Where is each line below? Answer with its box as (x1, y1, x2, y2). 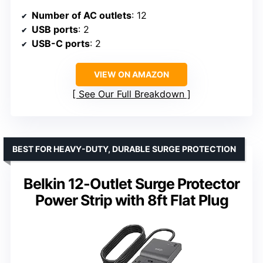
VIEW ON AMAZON (94, 69, 169, 80)
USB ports (32, 23, 78, 36)
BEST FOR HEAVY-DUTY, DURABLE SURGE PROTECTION (12, 144, 236, 154)
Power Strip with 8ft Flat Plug (35, 191, 228, 210)
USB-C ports (32, 38, 90, 50)
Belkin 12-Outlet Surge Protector (23, 175, 240, 193)
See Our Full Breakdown (79, 88, 184, 100)
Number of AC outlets (32, 9, 131, 22)
